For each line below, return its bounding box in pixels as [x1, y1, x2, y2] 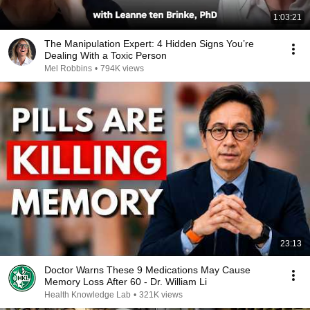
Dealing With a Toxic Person [44, 50, 167, 61]
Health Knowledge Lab [44, 290, 131, 300]
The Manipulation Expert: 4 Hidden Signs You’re [44, 38, 254, 49]
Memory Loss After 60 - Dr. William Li [44, 276, 207, 287]
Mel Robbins [44, 64, 92, 73]
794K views [100, 64, 144, 73]
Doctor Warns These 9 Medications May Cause [44, 264, 250, 275]
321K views [139, 290, 183, 300]
